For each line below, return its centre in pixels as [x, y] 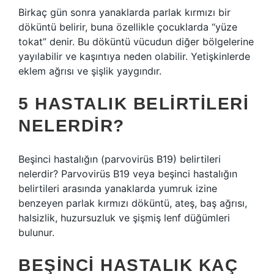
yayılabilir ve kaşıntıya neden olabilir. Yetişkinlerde [134, 56]
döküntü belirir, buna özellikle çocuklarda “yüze [128, 27]
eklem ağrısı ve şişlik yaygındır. [90, 71]
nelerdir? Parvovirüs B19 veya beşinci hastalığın [128, 174]
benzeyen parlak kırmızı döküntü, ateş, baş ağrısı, [133, 203]
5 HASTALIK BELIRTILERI [134, 104]
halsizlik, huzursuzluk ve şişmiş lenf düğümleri [124, 218]
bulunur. [36, 232]
